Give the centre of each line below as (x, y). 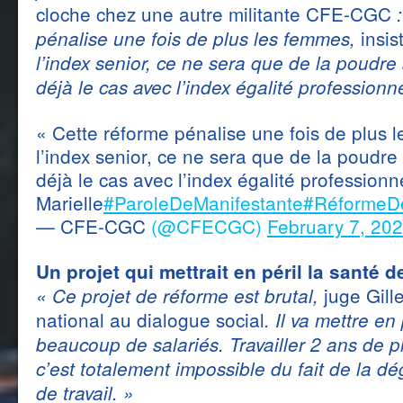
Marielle (70, 202)
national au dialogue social (150, 319)
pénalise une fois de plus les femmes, (198, 38)
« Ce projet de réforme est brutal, (180, 296)
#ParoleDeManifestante (203, 202)
